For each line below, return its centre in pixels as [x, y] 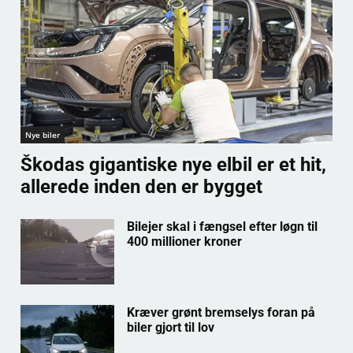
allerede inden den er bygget [141, 187]
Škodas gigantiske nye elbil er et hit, [173, 165]
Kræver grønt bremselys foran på [221, 313]
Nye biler [43, 135]
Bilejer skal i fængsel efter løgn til [222, 227]
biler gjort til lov [170, 328]
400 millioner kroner [184, 242]
